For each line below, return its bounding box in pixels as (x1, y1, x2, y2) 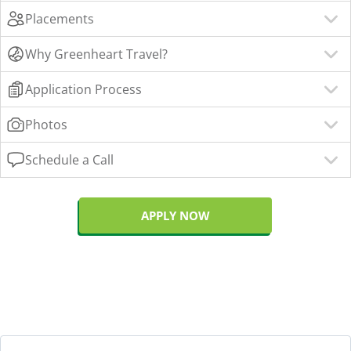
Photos (25, 115, 67, 133)
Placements (25, 9, 94, 27)
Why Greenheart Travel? (25, 45, 168, 63)
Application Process (25, 80, 142, 98)
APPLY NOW (140, 208, 210, 223)
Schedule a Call (25, 150, 114, 168)
